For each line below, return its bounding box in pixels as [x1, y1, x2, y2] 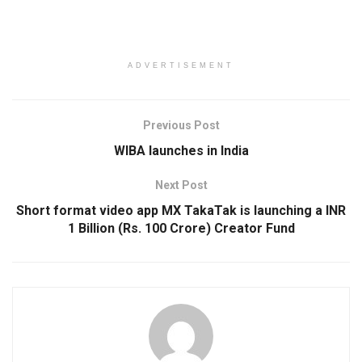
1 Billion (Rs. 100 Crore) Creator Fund [67, 220, 295, 236]
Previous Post [142, 118, 220, 132]
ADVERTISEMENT [128, 61, 234, 69]
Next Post [154, 178, 208, 192]
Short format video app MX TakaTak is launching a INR [16, 202, 346, 218]
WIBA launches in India [113, 142, 249, 158]
